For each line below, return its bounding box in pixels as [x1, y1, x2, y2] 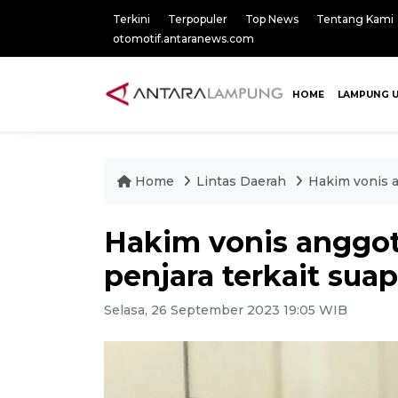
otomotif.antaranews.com [113, 32, 254, 45]
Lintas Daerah [196, 173, 290, 189]
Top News [245, 12, 298, 26]
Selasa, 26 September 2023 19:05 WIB [104, 302, 347, 318]
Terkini [113, 12, 150, 26]
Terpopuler [168, 12, 227, 26]
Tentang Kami [316, 12, 394, 26]
